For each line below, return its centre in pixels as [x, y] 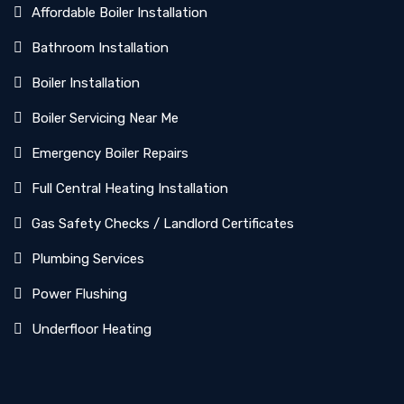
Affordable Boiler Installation [119, 13]
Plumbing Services [88, 259]
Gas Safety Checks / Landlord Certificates [163, 224]
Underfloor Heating [92, 329]
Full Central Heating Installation [130, 188]
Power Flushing [79, 294]
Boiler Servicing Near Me [105, 118]
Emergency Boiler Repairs [110, 153]
